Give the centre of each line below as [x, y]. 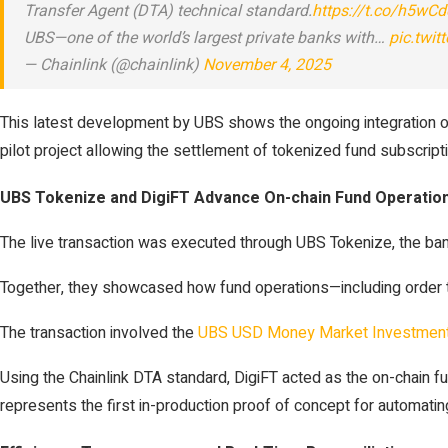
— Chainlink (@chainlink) [113, 65]
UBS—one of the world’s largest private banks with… [206, 38]
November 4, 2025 [267, 65]
